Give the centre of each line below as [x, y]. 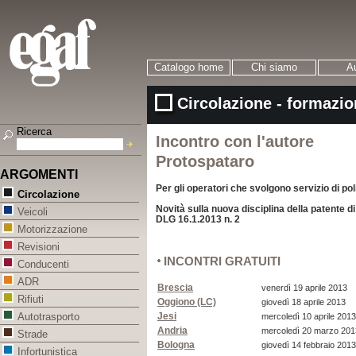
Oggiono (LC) [187, 302]
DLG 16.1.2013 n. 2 [198, 219]
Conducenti [43, 265]
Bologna [176, 345]
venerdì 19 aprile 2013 [304, 288]
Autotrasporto [48, 317]
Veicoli [33, 212]
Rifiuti [31, 300]
